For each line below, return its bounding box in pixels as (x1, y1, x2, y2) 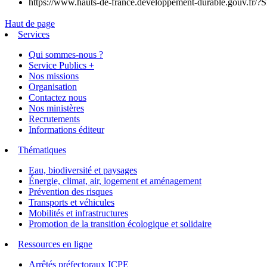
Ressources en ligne (18, 239, 92, 250)
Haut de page (5, 18, 55, 29)
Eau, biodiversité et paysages (29, 165, 137, 176)
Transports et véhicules (29, 197, 114, 208)
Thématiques (18, 145, 66, 156)
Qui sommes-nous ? (29, 49, 103, 60)
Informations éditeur (29, 125, 104, 135)
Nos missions (29, 71, 79, 82)
